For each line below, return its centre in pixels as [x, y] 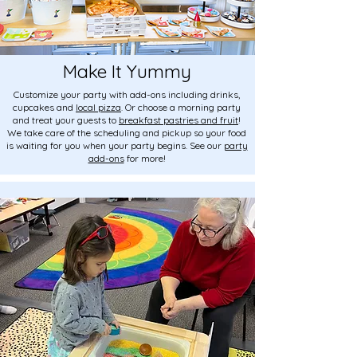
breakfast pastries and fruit [178, 120]
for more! [145, 158]
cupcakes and [44, 107]
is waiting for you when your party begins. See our [115, 145]
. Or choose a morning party [181, 107]
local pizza [98, 107]
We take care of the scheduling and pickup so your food [127, 132]
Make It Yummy [127, 71]
